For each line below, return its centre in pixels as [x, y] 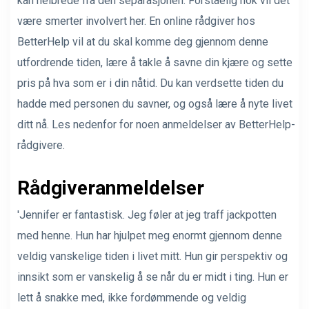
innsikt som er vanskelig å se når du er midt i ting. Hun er [153, 277]
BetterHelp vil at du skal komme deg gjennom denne [143, 41]
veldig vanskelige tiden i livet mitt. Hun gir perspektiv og [152, 256]
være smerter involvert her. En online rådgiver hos [136, 21]
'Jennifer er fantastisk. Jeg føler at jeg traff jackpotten [147, 215]
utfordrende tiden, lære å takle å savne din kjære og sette [155, 62]
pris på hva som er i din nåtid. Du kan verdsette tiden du [150, 83]
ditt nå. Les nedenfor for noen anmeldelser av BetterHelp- [156, 124]
